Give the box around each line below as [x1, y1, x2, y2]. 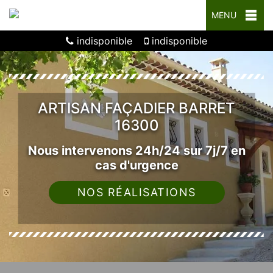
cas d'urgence [94, 157, 179, 172]
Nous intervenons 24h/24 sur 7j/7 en [27, 143, 246, 158]
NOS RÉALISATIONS [77, 185, 196, 199]
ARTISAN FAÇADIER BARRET [38, 99, 235, 117]
